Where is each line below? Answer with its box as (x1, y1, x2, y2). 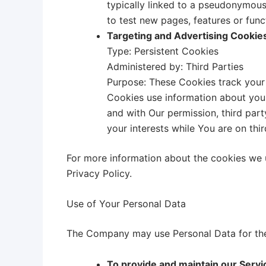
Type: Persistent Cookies (107, 45, 218, 57)
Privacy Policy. (66, 167, 132, 179)
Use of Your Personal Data (66, 198, 186, 210)
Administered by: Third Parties (107, 60, 243, 72)
